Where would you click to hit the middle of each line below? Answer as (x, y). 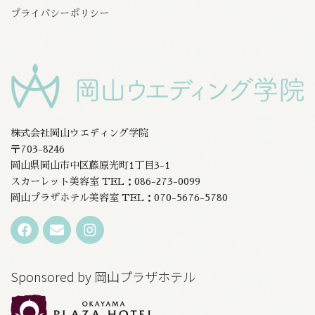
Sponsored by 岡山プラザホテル (103, 277)
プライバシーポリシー (60, 14)
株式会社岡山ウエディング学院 (79, 133)
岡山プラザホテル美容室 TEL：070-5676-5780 (119, 198)
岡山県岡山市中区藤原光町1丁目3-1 (90, 166)
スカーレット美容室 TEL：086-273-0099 (105, 182)
